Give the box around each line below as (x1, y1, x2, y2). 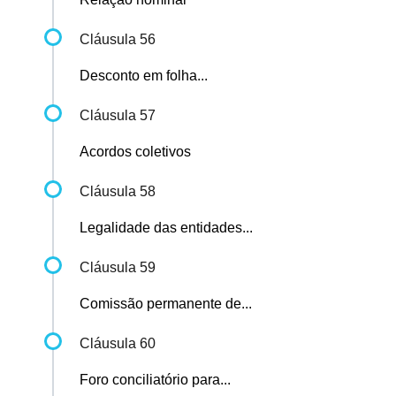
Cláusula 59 (80, 260, 156, 276)
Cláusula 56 (80, 32, 156, 48)
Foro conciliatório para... (80, 372, 231, 388)
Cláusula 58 (80, 184, 156, 200)
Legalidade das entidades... (80, 220, 253, 236)
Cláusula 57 (80, 108, 156, 124)
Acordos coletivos (80, 144, 191, 160)
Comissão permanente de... (80, 296, 252, 312)
